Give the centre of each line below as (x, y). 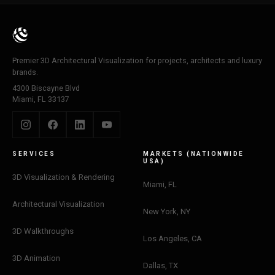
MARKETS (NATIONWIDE (194, 154)
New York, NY (167, 211)
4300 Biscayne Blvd (46, 88)
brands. (25, 72)
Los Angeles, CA (172, 238)
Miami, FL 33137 (41, 99)
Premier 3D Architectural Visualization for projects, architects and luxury (137, 60)
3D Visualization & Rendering (64, 177)
